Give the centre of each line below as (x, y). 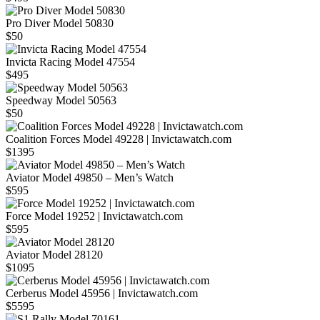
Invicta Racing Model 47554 (70, 62)
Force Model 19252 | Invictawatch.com (94, 216)
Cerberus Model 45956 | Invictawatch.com (102, 294)
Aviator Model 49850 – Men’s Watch (90, 178)
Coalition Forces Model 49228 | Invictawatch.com (119, 139)
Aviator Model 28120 (54, 255)
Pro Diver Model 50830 (60, 24)
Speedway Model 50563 (61, 101)
